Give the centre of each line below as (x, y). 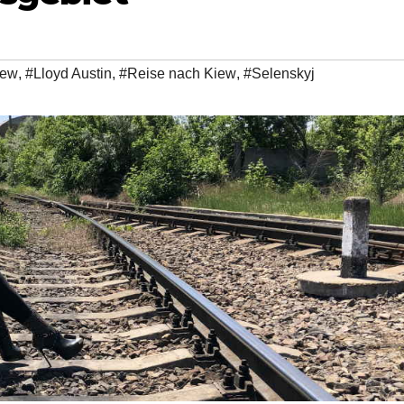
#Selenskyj (279, 74)
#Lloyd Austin (69, 74)
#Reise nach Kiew (178, 74)
